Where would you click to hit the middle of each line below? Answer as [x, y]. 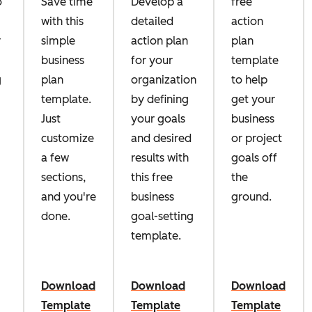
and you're [69, 196]
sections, [63, 177]
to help [249, 79]
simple [58, 40]
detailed [152, 21]
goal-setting [162, 216]
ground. [251, 196]
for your [152, 60]
